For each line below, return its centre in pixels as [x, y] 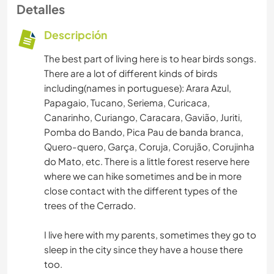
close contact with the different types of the [141, 191]
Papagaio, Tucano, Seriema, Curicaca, [127, 103]
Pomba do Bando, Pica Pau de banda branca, [144, 132]
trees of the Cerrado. [90, 206]
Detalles [41, 9]
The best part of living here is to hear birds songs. [150, 59]
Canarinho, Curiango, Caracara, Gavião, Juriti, [143, 117]
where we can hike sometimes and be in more [143, 176]
